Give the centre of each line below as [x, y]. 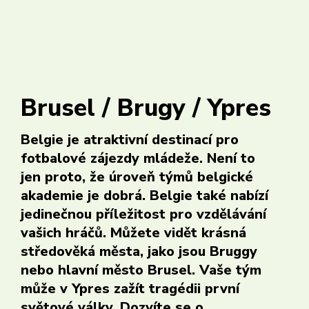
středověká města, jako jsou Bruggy [139, 251]
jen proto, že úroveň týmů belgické [137, 177]
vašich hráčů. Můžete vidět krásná [133, 233]
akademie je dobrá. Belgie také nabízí [144, 196]
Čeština [157, 41]
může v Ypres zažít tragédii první [130, 289]
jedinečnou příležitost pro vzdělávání [143, 214]
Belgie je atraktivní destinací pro [130, 140]
